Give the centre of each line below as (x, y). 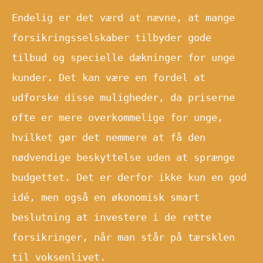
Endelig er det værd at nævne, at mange (123, 17)
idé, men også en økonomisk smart (106, 197)
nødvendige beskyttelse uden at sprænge (123, 157)
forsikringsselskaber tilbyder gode (112, 37)
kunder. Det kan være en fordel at (109, 77)
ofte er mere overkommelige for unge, (117, 117)
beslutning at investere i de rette (112, 217)
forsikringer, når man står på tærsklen (123, 237)
